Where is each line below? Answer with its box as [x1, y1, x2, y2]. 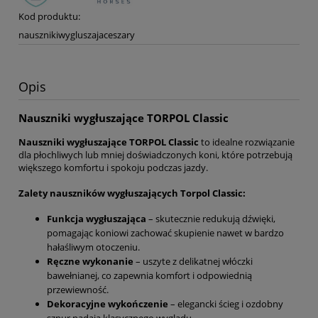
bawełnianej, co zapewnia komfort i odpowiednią [47, 268, 252, 282]
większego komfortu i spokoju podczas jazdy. [18, 161, 208, 175]
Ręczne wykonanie [47, 254, 133, 268]
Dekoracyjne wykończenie [47, 297, 168, 310]
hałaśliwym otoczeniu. [47, 240, 140, 253]
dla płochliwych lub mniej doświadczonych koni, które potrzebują [18, 148, 292, 162]
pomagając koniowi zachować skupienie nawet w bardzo [47, 226, 284, 239]
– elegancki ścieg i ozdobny [168, 297, 283, 310]
